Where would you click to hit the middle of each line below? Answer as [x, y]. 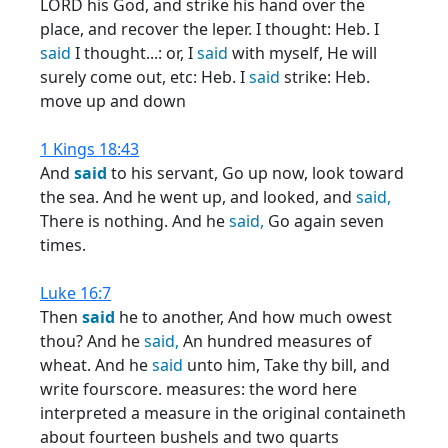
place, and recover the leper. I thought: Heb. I [209, 29]
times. [63, 245]
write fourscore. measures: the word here [198, 389]
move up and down [113, 101]
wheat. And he [96, 365]
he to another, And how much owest [253, 317]
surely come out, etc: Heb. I [144, 77]
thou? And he [92, 341]
